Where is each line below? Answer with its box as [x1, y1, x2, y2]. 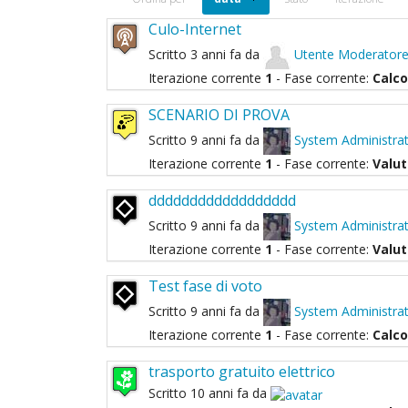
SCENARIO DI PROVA [148, 105, 290, 126]
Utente [294, 45, 334, 63]
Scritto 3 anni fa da [148, 45, 263, 63]
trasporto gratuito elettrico [148, 362, 335, 382]
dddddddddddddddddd [148, 190, 296, 211]
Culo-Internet [148, 19, 241, 40]
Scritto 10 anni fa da [148, 384, 270, 403]
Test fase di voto [148, 276, 262, 297]
